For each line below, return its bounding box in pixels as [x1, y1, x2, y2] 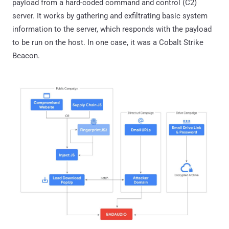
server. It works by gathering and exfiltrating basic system [12, 11, 208, 20]
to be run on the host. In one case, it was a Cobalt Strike [12, 37, 203, 47]
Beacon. [12, 51, 40, 60]
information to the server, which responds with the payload [12, 24, 212, 34]
